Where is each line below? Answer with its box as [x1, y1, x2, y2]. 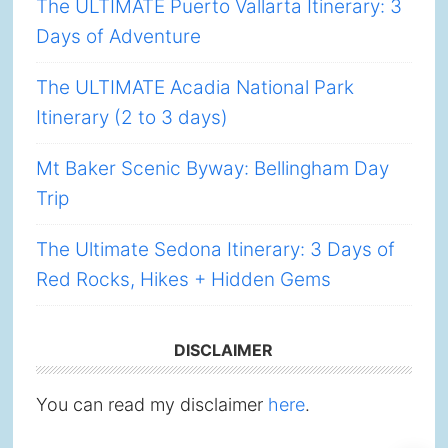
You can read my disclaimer [35, 394, 268, 415]
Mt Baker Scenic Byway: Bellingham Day [35, 157, 389, 180]
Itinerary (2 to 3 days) [35, 106, 228, 129]
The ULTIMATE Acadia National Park [35, 76, 354, 99]
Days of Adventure [35, 25, 201, 48]
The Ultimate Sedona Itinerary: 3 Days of [35, 238, 395, 261]
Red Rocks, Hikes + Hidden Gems [35, 268, 331, 291]
